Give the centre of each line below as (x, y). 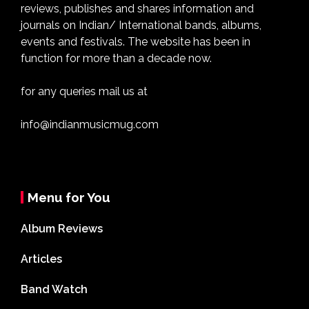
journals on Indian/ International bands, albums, (141, 26)
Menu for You (69, 198)
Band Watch (54, 290)
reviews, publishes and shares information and (137, 9)
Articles (41, 259)
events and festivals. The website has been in (136, 42)
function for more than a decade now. (116, 59)
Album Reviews (62, 229)
